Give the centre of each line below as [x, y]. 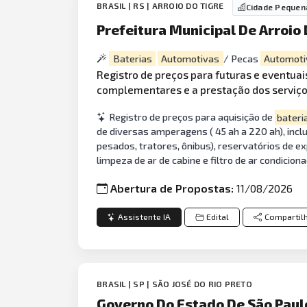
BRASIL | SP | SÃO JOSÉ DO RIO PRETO [174, 284]
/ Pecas [242, 58]
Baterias [132, 58]
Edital [217, 217]
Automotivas [191, 58]
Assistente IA [145, 217]
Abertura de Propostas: [174, 188]
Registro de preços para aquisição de [192, 117]
